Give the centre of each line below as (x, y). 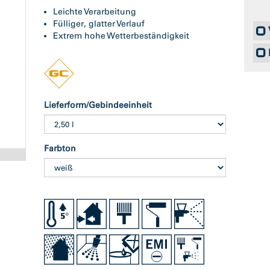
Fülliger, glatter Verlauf (99, 24)
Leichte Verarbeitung (95, 12)
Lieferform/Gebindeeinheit (98, 105)
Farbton (60, 149)
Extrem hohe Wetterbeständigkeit (121, 36)
